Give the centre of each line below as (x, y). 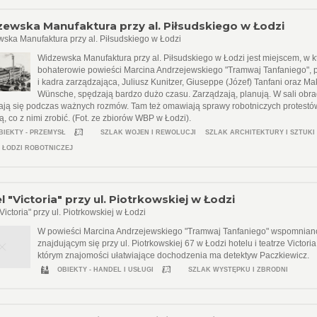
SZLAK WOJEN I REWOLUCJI (149, 132)
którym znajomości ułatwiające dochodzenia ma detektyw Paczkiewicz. (174, 255)
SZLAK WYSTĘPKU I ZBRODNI (238, 270)
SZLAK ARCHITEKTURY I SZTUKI (260, 132)
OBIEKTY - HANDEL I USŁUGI (106, 270)
